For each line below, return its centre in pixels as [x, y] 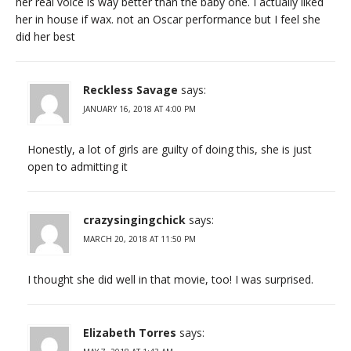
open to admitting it [78, 166]
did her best [45, 36]
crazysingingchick [134, 219]
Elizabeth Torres [130, 332]
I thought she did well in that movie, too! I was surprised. [170, 279]
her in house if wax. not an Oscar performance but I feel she [168, 19]
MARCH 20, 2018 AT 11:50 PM [139, 239]
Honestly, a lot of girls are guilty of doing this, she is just [170, 149]
